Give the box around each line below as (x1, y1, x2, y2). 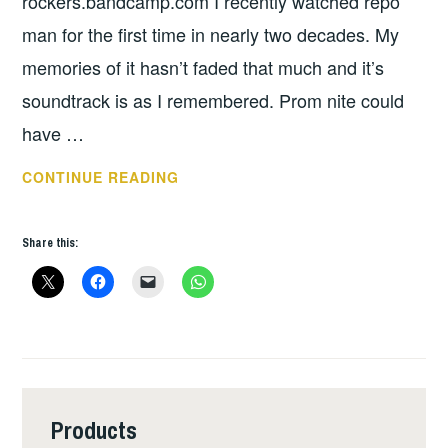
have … (22, 120, 85, 147)
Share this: (22, 234, 79, 251)
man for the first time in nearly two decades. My (22, 21, 400, 48)
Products (51, 413, 138, 446)
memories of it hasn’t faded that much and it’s (22, 54, 385, 81)
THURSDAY (178, 166, 263, 187)
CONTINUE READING (22, 167, 180, 188)
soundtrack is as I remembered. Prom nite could (22, 87, 405, 114)
